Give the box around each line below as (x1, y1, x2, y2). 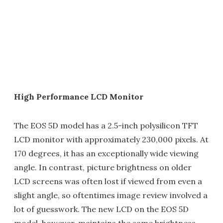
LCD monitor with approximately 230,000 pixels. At (14, 134, 209, 144)
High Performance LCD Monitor (14, 92, 143, 102)
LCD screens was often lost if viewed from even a (14, 176, 202, 186)
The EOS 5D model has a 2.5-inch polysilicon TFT (14, 120, 198, 130)
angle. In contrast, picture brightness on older (14, 162, 192, 172)
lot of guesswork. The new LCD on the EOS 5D (14, 204, 189, 214)
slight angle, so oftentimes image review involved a (14, 190, 208, 200)
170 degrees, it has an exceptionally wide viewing (14, 148, 199, 158)
